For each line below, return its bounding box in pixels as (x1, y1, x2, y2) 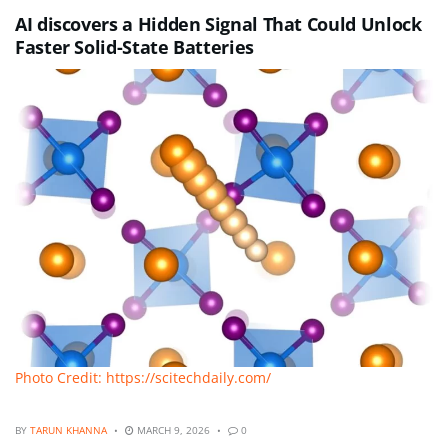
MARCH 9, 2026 (134, 422, 210, 437)
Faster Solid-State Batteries (15, 34, 254, 59)
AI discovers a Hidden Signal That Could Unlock (15, 11, 422, 36)
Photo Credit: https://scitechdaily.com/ (15, 368, 271, 388)
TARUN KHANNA (30, 422, 107, 437)
